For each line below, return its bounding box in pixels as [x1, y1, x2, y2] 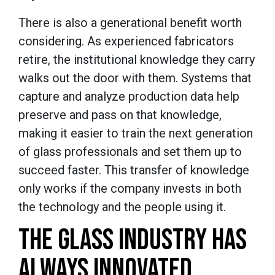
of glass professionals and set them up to [18, 144, 242, 159]
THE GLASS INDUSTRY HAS [18, 222, 247, 258]
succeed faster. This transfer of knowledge [18, 162, 249, 177]
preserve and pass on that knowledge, [18, 107, 222, 122]
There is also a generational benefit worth [18, 15, 242, 30]
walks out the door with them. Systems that [18, 70, 252, 85]
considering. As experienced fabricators [18, 33, 234, 48]
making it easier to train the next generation [18, 125, 253, 141]
